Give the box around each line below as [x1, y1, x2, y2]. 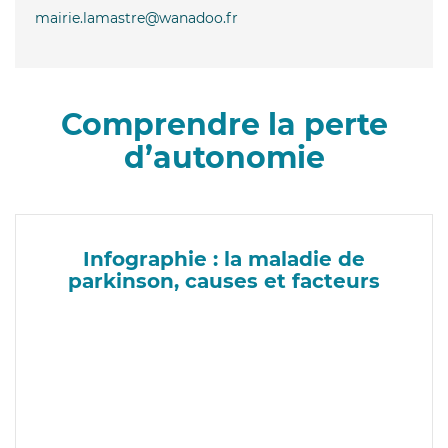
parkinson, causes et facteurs [68, 268, 380, 293]
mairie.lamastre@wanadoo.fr [35, 8, 238, 27]
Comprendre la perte [60, 105, 388, 143]
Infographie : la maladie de [83, 246, 365, 271]
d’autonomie [123, 138, 325, 176]
